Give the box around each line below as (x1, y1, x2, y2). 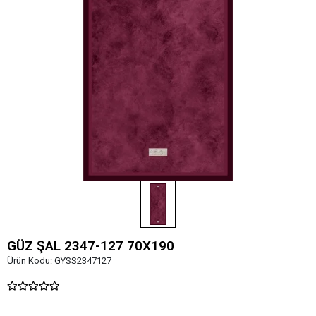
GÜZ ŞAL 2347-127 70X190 (7, 237, 174, 254)
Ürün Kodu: (7, 255, 54, 266)
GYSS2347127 (54, 255, 111, 266)
